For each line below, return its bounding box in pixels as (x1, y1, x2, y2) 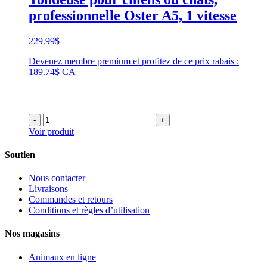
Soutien (5, 149, 35, 160)
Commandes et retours (29, 194, 113, 205)
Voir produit (29, 126, 74, 136)
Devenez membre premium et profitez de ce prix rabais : (29, 55, 239, 66)
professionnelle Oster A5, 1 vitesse (29, 7, 237, 23)
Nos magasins (5, 228, 60, 239)
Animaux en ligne (29, 252, 96, 262)
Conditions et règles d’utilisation (29, 205, 150, 216)
